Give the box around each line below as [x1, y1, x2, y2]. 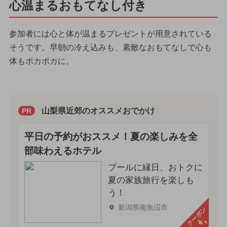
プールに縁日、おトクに [107, 163, 203, 173]
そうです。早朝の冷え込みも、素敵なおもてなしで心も [9, 43, 212, 52]
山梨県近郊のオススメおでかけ [41, 106, 155, 116]
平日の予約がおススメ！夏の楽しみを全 [24, 131, 198, 142]
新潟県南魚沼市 [118, 203, 168, 212]
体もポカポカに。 [9, 56, 74, 65]
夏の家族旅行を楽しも [107, 175, 194, 185]
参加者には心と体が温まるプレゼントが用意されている [9, 29, 212, 38]
